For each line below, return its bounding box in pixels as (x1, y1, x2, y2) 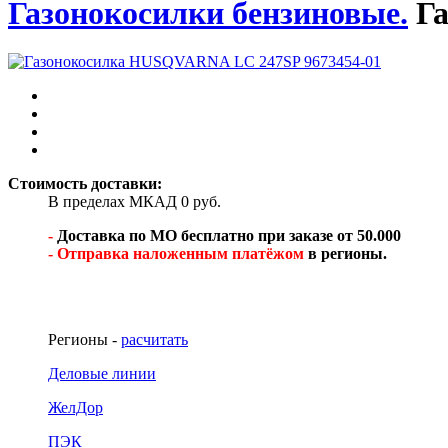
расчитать (121, 331, 188, 349)
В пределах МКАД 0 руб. (48, 193, 221, 211)
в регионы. (304, 245, 387, 263)
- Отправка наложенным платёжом (48, 245, 304, 263)
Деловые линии (48, 365, 156, 383)
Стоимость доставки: (8, 175, 166, 193)
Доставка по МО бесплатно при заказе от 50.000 (57, 227, 401, 245)
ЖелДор (48, 399, 103, 417)
